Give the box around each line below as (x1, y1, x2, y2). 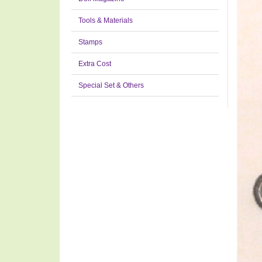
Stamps (78, 38, 102, 46)
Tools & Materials (78, 16, 133, 25)
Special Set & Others (78, 81, 144, 89)
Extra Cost (78, 60, 111, 68)
